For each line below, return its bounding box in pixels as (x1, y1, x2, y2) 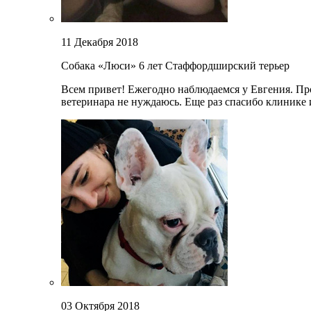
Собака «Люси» (61, 60, 139, 72)
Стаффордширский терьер (165, 60, 289, 72)
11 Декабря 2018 (61, 36, 138, 49)
